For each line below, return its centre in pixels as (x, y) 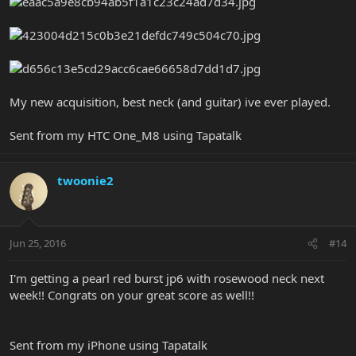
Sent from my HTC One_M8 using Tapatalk (126, 135)
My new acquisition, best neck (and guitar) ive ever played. (170, 101)
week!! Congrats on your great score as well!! (132, 295)
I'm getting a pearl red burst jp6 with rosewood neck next (167, 279)
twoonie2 (85, 180)
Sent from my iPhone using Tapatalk (108, 345)
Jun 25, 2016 (38, 244)
